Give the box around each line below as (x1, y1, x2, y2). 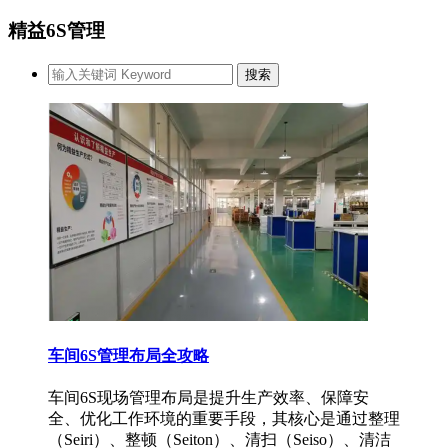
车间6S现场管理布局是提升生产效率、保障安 (48, 389, 369, 407)
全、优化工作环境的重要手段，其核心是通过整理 (48, 410, 400, 428)
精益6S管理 (8, 20, 105, 42)
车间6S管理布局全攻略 (48, 347, 209, 365)
